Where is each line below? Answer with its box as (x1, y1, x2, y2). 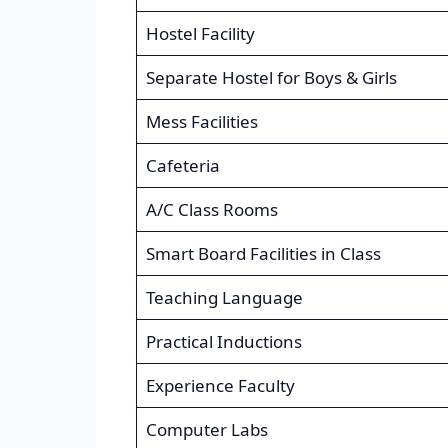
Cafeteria (145, 154, 220, 178)
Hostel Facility (145, 22, 255, 46)
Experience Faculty (145, 374, 295, 398)
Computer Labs (145, 418, 268, 442)
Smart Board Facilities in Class (145, 242, 381, 266)
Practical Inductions (145, 330, 302, 354)
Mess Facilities (145, 110, 258, 134)
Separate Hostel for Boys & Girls (145, 66, 397, 90)
